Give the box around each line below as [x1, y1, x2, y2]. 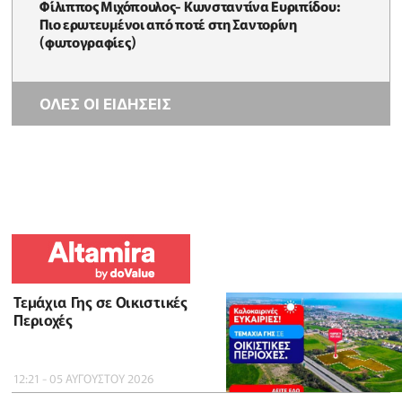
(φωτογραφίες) [39, 31, 136, 51]
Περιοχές [13, 309, 73, 331]
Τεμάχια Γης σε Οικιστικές [13, 291, 188, 313]
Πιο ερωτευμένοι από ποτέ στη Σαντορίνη [39, 13, 297, 33]
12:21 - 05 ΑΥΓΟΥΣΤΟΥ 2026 [13, 370, 154, 388]
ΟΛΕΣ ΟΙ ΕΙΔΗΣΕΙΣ [39, 95, 172, 113]
